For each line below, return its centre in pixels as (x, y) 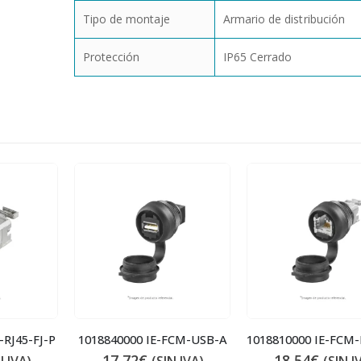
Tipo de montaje (127, 19)
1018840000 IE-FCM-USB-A (152, 340)
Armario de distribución (284, 19)
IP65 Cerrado (257, 57)
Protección (111, 57)
